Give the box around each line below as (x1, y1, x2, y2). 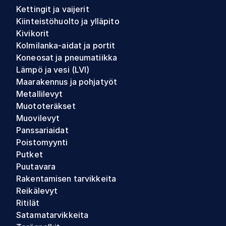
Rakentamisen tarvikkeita (16, 174, 117, 184)
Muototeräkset (16, 101, 76, 111)
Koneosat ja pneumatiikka (16, 52, 118, 63)
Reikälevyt (16, 186, 58, 196)
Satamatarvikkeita (16, 210, 89, 220)
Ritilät (16, 198, 39, 208)
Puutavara (16, 161, 56, 172)
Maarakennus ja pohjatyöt (16, 77, 118, 87)
